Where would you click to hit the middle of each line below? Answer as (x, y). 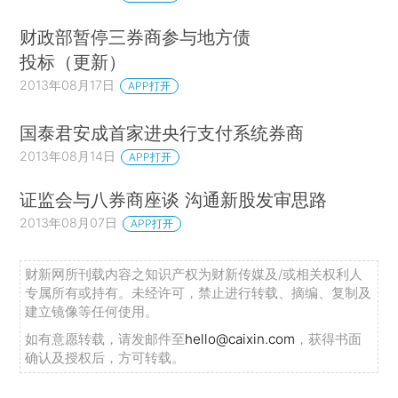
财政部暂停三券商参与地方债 (135, 37)
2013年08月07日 (69, 222)
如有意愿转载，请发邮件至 (105, 339)
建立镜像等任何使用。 (92, 312)
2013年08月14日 (68, 155)
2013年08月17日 (68, 85)
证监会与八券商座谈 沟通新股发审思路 (174, 199)
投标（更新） (73, 62)
